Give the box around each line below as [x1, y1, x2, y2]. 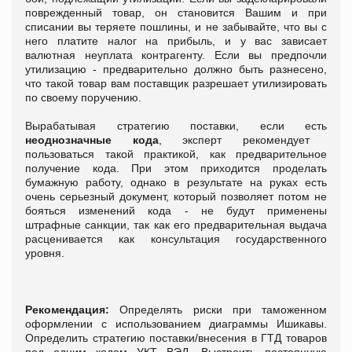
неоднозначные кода [25, 133, 159, 146]
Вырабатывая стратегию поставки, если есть [25, 119, 327, 132]
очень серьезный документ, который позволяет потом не [25, 189, 327, 203]
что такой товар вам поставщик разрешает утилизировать [25, 76, 327, 90]
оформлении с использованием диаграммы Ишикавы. [25, 317, 327, 330]
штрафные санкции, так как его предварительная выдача [25, 218, 327, 231]
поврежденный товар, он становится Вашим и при [25, 5, 327, 19]
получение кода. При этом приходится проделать [25, 161, 327, 174]
